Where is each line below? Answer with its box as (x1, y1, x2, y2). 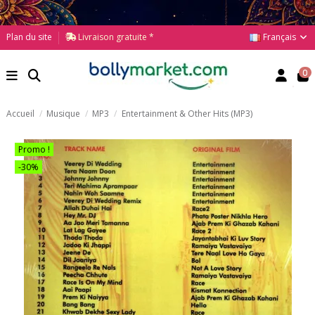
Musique (46, 107, 81, 120)
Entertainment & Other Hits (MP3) (121, 107, 252, 120)
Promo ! (18, 143, 50, 156)
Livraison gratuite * (76, 30, 154, 43)
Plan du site (6, 30, 52, 43)
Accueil (6, 107, 34, 120)
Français (261, 30, 298, 43)
